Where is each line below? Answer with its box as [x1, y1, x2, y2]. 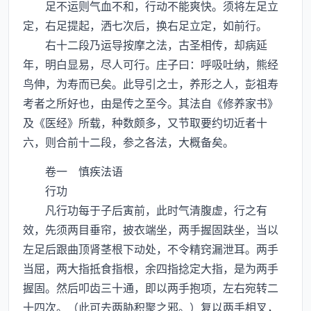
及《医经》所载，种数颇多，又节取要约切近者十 [23, 114, 267, 131]
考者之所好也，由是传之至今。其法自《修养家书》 [23, 94, 278, 111]
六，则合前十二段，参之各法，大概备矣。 [23, 133, 234, 150]
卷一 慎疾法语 [23, 162, 123, 179]
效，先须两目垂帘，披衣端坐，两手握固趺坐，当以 [23, 221, 278, 237]
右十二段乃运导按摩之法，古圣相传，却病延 [23, 36, 267, 53]
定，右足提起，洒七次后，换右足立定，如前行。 [23, 17, 267, 33]
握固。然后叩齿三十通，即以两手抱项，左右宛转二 [23, 279, 278, 296]
